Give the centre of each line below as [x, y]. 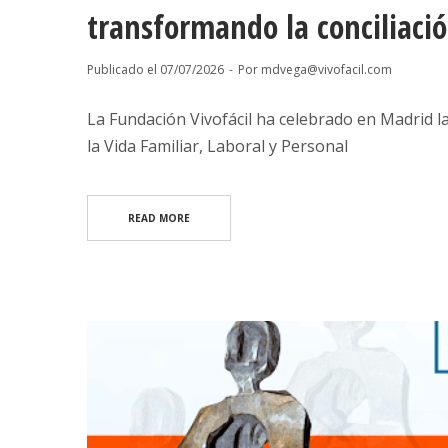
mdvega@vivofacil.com [326, 70]
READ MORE [159, 218]
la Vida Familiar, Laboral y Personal [217, 146]
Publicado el [123, 70]
